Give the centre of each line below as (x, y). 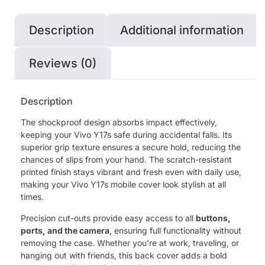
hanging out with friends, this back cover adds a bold (124, 255)
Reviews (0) (63, 63)
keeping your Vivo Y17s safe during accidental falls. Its (126, 134)
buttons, (213, 218)
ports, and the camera (65, 230)
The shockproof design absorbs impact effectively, (119, 122)
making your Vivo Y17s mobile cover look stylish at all (123, 184)
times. (32, 196)
